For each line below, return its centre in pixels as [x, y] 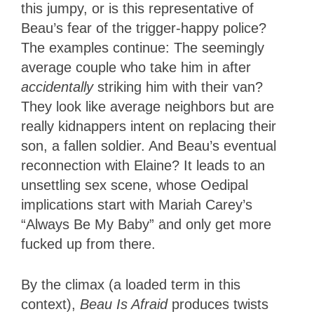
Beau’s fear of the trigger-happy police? [144, 28]
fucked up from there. [93, 244]
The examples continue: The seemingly [143, 48]
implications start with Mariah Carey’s [137, 205]
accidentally [57, 87]
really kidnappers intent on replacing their [149, 127]
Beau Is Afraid [126, 305]
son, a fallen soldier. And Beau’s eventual [149, 146]
